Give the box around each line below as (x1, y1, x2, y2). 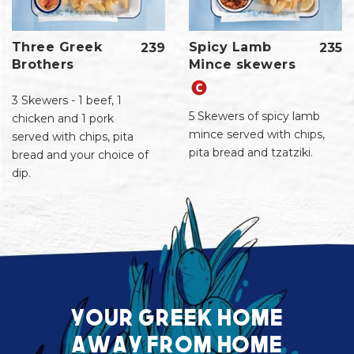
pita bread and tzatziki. (189, 145, 313, 160)
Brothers (12, 57, 74, 73)
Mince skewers (189, 57, 296, 73)
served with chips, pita (12, 130, 134, 145)
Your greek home (70, 302, 284, 330)
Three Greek (12, 40, 103, 55)
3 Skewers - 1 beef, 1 (12, 93, 122, 108)
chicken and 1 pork (12, 111, 114, 126)
